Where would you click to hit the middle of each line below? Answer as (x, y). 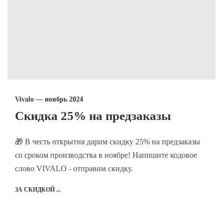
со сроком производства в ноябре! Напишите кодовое (106, 155)
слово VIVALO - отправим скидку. (74, 168)
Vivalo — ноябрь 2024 (49, 99)
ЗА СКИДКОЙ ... (38, 189)
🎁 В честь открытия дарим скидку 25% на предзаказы (108, 141)
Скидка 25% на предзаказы (93, 115)
